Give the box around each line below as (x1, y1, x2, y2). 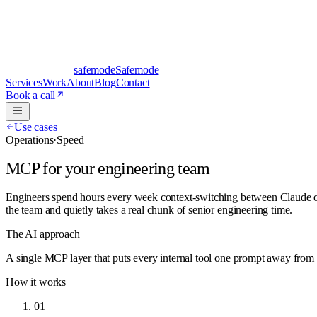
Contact (115, 76, 150, 88)
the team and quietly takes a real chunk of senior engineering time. (6, 203, 293, 216)
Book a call (6, 89, 56, 101)
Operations (6, 134, 54, 146)
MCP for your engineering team (6, 158, 210, 178)
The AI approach (6, 227, 80, 240)
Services (6, 76, 42, 88)
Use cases (14, 121, 57, 133)
